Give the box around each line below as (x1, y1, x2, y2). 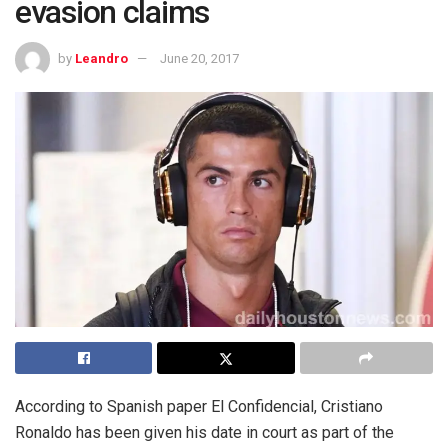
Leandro (75, 51, 128, 67)
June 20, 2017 (160, 51, 239, 67)
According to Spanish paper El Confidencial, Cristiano (15, 397, 383, 417)
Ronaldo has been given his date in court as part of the (15, 423, 394, 443)
